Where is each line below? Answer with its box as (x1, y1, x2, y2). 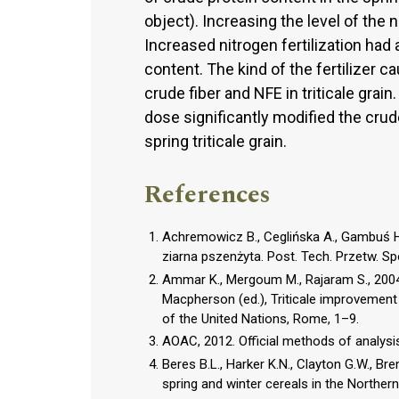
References (144, 175, 271, 214)
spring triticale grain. (144, 131, 287, 151)
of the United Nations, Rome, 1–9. (162, 310, 359, 327)
